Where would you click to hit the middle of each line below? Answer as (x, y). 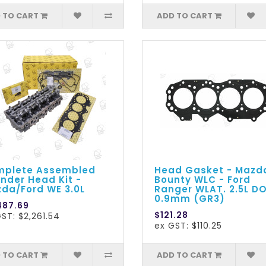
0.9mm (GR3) (189, 199)
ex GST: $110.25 (188, 226)
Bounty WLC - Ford (202, 180)
